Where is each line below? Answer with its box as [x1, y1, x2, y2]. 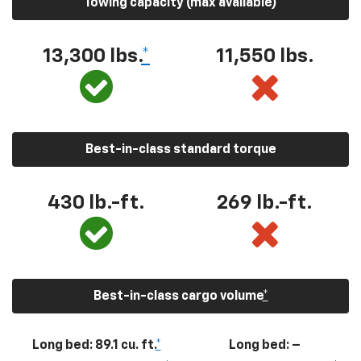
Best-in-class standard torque [85, 143, 276, 156]
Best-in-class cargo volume [93, 289, 263, 303]
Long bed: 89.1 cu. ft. [31, 338, 156, 352]
